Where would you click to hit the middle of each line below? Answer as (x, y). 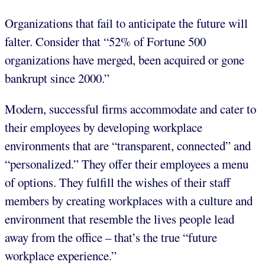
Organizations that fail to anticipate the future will (126, 23)
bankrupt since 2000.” (57, 78)
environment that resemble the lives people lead (119, 219)
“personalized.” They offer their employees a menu (127, 164)
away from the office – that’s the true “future (111, 237)
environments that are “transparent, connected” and (128, 145)
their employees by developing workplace (104, 127)
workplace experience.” (61, 255)
